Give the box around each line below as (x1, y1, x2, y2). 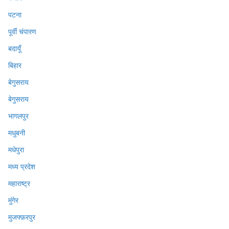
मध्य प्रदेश (8, 161, 35, 171)
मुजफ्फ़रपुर (8, 212, 35, 222)
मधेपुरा (8, 144, 24, 154)
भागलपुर (8, 110, 29, 121)
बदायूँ (8, 43, 21, 53)
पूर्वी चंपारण (8, 26, 36, 36)
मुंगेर (8, 195, 18, 205)
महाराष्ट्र (8, 178, 30, 188)
